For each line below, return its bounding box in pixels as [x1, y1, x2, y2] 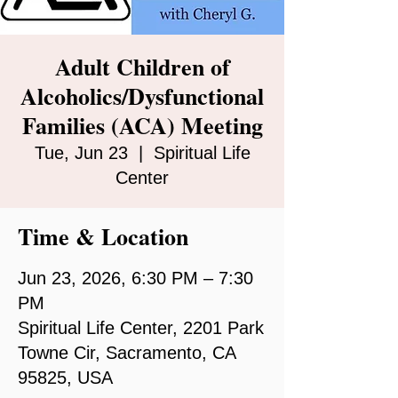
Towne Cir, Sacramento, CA [18, 342, 235, 362]
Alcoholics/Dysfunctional [20, 78, 264, 113]
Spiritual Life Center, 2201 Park [18, 317, 264, 338]
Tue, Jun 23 [34, 142, 128, 163]
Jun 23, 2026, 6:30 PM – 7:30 [18, 267, 253, 288]
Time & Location [18, 219, 188, 253]
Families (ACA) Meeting [21, 107, 263, 142]
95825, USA [18, 367, 113, 387]
